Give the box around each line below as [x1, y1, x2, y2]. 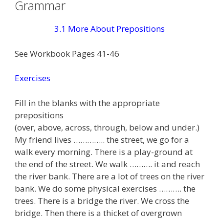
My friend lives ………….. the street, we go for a [15, 133, 189, 145]
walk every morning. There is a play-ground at [15, 146, 193, 157]
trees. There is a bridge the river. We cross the [15, 195, 189, 206]
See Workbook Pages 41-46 [15, 47, 119, 59]
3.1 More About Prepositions [54, 23, 165, 34]
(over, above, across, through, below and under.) [15, 121, 199, 133]
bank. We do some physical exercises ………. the [15, 182, 196, 194]
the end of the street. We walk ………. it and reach [15, 158, 200, 170]
